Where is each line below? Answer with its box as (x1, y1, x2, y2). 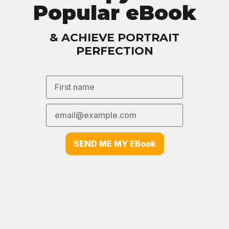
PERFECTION (76, 44, 153, 58)
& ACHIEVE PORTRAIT (50, 31, 179, 44)
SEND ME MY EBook (73, 139, 156, 149)
